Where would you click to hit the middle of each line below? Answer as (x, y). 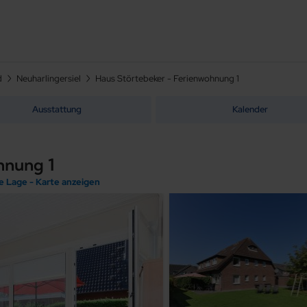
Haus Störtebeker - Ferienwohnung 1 (167, 78)
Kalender (250, 109)
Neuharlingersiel (49, 78)
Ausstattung (57, 109)
